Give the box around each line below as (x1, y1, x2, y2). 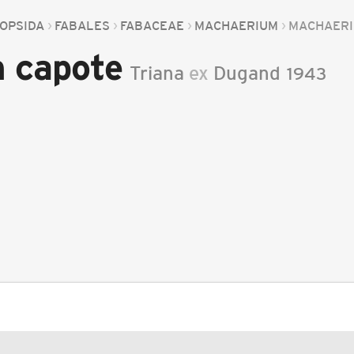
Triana (130, 62, 185, 84)
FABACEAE (120, 18, 185, 32)
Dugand (213, 62, 281, 84)
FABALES (55, 18, 111, 32)
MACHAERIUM (194, 18, 279, 32)
